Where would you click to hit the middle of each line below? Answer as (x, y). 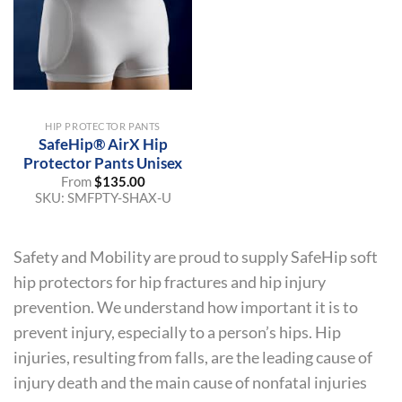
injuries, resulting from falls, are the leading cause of (193, 357)
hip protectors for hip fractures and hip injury (170, 282)
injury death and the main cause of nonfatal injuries (190, 382)
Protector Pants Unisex (103, 162)
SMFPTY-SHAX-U (119, 198)
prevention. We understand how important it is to (186, 307)
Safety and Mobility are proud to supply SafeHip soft (196, 257)
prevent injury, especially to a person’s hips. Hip (177, 332)
